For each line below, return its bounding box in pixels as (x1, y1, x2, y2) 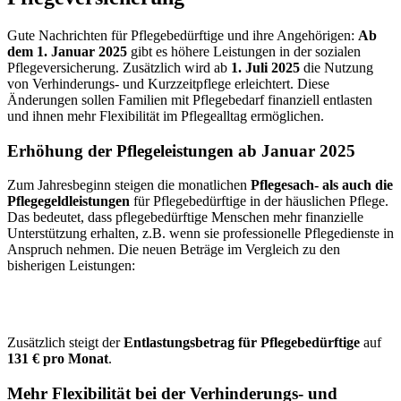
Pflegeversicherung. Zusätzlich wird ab (7, 60, 231, 76)
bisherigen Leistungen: (7, 258, 135, 274)
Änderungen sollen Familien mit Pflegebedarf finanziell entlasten (7, 92, 372, 108)
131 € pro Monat (7, 351, 108, 367)
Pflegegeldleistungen (7, 193, 130, 209)
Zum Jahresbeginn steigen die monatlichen (7, 177, 251, 193)
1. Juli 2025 (231, 60, 300, 76)
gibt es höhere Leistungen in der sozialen (127, 44, 361, 60)
